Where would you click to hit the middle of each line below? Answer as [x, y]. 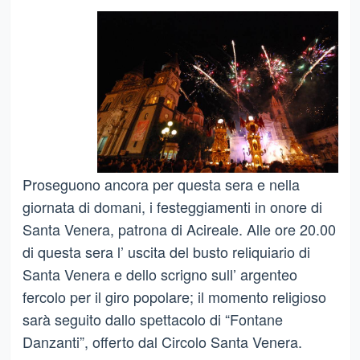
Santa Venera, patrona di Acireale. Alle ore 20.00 [179, 229]
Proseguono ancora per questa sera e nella [161, 184]
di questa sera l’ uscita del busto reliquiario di [166, 251]
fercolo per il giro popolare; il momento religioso [174, 296]
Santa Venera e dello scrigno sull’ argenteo [160, 274]
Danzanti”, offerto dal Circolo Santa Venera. [162, 341]
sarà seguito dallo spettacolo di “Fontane [152, 319]
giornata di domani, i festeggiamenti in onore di [172, 206]
